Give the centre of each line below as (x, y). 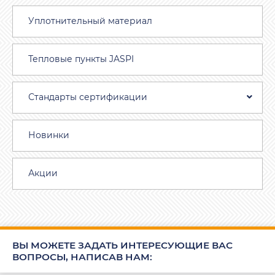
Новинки (49, 135)
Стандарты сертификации (88, 97)
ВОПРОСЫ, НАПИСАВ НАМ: (82, 257)
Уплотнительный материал (90, 21)
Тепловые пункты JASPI (81, 59)
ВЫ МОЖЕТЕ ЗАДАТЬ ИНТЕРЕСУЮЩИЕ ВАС (122, 245)
